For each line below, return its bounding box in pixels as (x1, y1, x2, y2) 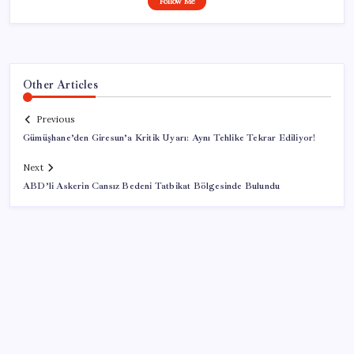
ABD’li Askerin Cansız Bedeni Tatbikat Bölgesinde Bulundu (23, 180, 281, 193)
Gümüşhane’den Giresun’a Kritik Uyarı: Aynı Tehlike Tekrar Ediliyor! (23, 132, 316, 145)
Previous (36, 114, 74, 126)
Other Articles (23, 77, 98, 92)
